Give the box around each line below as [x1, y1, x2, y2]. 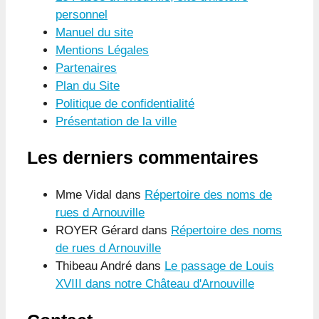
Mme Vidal [56, 188, 112, 202]
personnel [56, 7, 108, 21]
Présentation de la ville [56, 114, 177, 128]
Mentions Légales [56, 43, 149, 57]
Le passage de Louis [164, 259, 274, 273]
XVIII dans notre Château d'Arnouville [56, 277, 254, 291]
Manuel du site [56, 25, 133, 39]
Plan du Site [56, 78, 120, 93]
